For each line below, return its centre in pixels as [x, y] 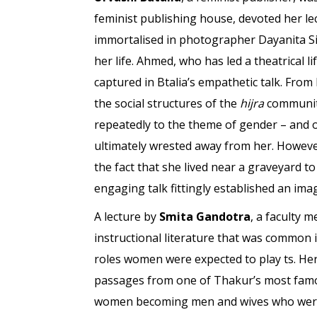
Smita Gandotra [204, 217]
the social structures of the [167, 103]
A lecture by [126, 217]
